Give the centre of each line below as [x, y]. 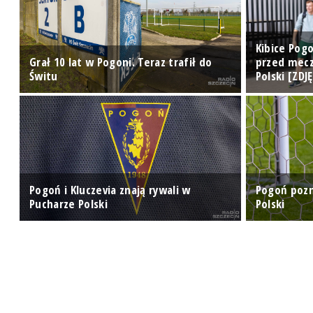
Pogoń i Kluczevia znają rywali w [110, 189]
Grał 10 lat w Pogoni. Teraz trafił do [121, 61]
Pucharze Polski [69, 203]
